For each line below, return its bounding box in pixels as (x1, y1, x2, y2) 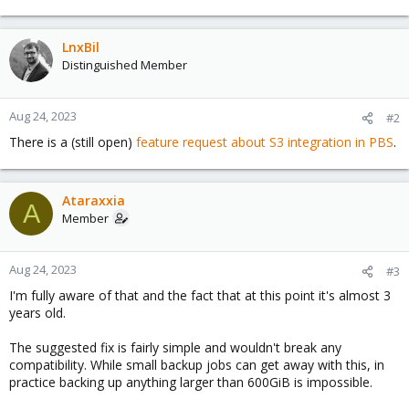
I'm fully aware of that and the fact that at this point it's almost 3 (9, 287, 391, 304)
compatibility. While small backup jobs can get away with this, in (9, 356, 384, 373)
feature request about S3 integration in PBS (136, 133, 393, 151)
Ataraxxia (62, 192, 125, 209)
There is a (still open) (9, 133, 136, 151)
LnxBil (62, 38, 100, 56)
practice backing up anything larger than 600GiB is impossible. (9, 373, 372, 391)
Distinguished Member (62, 57, 187, 73)
